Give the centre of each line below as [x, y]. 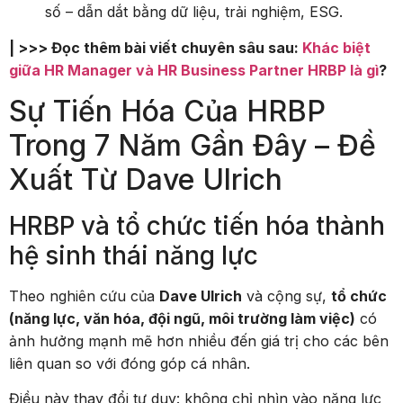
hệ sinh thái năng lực [134, 255]
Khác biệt [336, 47]
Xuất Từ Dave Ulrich [146, 179]
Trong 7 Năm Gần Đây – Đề [193, 145]
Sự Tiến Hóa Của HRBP [167, 111]
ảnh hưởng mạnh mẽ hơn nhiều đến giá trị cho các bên [199, 340]
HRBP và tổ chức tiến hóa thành [197, 225]
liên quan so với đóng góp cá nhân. [130, 363]
